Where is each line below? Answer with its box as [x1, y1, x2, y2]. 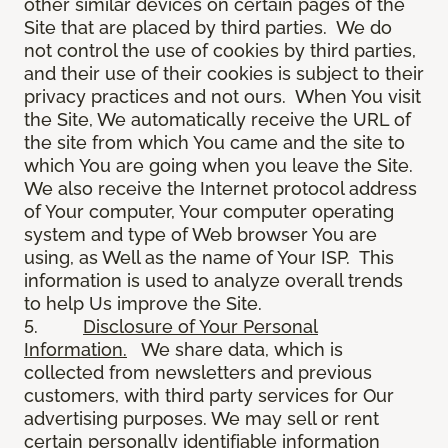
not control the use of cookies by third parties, [24, 40, 416, 62]
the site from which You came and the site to [24, 132, 405, 154]
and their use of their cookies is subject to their [24, 63, 424, 85]
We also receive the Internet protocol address [24, 178, 417, 200]
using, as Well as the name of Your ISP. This [24, 247, 394, 269]
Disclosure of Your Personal [83, 316, 318, 338]
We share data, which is [127, 339, 343, 361]
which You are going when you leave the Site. [24, 155, 418, 177]
